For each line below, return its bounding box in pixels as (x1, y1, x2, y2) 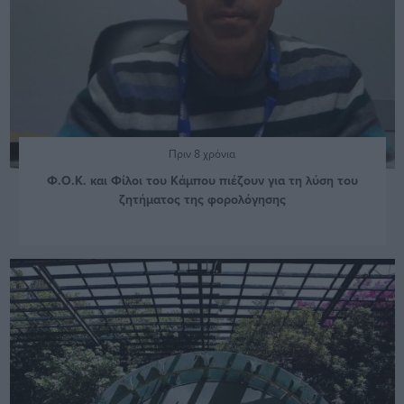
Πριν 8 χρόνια (169, 145, 235, 161)
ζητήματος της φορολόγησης (118, 189, 286, 208)
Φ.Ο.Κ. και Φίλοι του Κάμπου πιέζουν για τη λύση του (46, 170, 358, 189)
